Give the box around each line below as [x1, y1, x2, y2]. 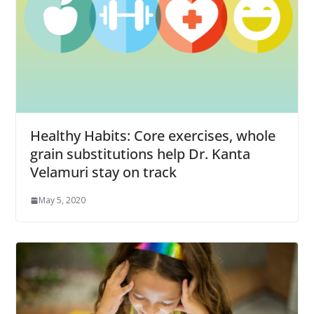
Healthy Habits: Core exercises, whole [29, 126, 275, 146]
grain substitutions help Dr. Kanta [29, 144, 250, 164]
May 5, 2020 [38, 194, 86, 207]
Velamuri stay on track [29, 163, 177, 182]
